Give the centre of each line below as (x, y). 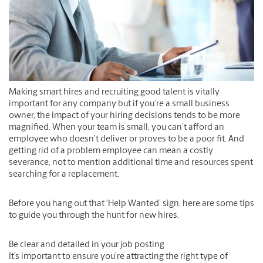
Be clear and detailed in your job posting (87, 245)
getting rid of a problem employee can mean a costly (111, 151)
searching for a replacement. (64, 175)
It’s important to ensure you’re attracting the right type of (118, 257)
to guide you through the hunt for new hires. (94, 216)
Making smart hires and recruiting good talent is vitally (114, 93)
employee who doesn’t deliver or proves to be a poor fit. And (127, 140)
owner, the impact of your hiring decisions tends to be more (124, 116)
